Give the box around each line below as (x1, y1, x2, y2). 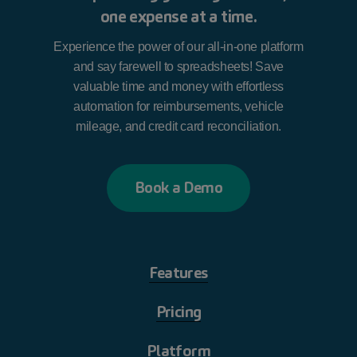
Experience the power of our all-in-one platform (53, 40, 304, 54)
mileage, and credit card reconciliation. (76, 120, 281, 134)
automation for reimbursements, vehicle (73, 100, 284, 114)
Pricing (155, 301, 202, 323)
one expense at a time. (100, 6, 257, 28)
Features (149, 262, 208, 284)
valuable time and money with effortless (73, 80, 284, 94)
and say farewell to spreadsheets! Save (73, 60, 284, 74)
